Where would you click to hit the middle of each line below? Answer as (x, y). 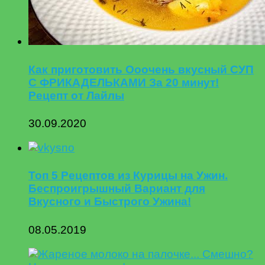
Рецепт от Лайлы (76, 95)
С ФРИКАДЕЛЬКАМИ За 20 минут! (124, 82)
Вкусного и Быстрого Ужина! (110, 202)
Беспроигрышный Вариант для (117, 189)
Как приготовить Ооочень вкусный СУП (141, 69)
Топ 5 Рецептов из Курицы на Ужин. (128, 176)
